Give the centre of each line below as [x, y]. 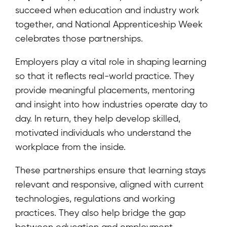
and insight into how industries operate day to [111, 104]
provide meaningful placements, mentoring [105, 90]
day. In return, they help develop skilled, [98, 118]
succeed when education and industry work [107, 10]
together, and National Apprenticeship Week [109, 24]
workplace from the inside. [70, 146]
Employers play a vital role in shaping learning [111, 61]
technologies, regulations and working [95, 198]
